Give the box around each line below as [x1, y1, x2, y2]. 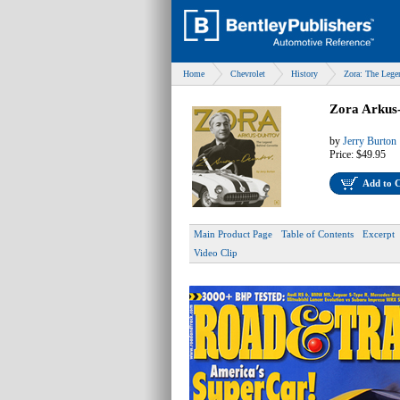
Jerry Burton [343, 135, 396, 147]
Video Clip [194, 247, 237, 258]
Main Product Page [194, 229, 272, 239]
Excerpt [362, 229, 395, 239]
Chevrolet [230, 69, 265, 79]
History [291, 69, 318, 79]
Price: [329, 148, 356, 161]
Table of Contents [281, 229, 354, 239]
